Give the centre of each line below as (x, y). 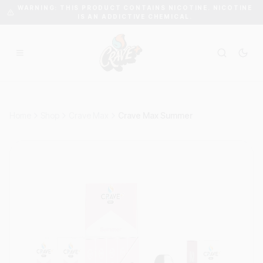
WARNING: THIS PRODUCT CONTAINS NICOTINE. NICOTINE (135, 8)
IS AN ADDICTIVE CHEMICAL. (135, 16)
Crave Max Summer (155, 115)
